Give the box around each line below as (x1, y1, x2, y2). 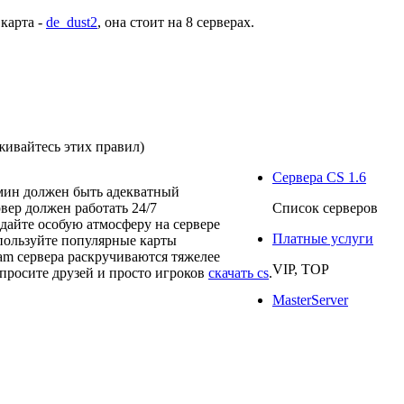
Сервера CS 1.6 (272, 170, 366, 185)
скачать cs (208, 265, 269, 280)
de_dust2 (46, 14, 97, 30)
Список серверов (272, 200, 378, 216)
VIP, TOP (272, 262, 329, 277)
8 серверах (186, 14, 251, 30)
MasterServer (272, 292, 348, 308)
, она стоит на (97, 14, 186, 30)
